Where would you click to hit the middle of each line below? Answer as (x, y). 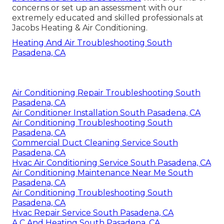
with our (164, 8)
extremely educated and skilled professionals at (108, 18)
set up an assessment (104, 8)
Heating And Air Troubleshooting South (92, 43)
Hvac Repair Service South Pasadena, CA (93, 213)
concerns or (37, 8)
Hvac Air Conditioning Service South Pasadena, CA (111, 163)
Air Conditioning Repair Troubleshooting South (106, 93)
